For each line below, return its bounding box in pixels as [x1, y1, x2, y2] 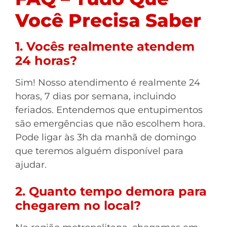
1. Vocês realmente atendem [15, 39, 195, 54]
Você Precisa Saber [15, 9, 201, 31]
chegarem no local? [15, 198, 141, 213]
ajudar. [15, 159, 47, 170]
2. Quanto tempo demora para [15, 184, 207, 199]
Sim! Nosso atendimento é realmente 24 [15, 77, 200, 88]
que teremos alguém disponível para [15, 145, 183, 157]
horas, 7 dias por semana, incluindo [15, 91, 176, 102]
